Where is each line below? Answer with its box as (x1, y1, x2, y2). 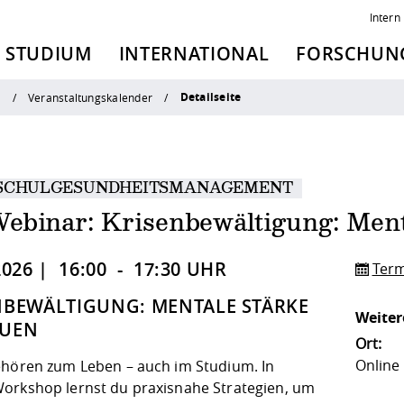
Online (354, 355, 399, 375)
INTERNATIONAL (118, 41, 270, 66)
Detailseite (179, 89, 242, 106)
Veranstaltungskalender (27, 89, 153, 105)
